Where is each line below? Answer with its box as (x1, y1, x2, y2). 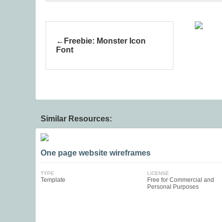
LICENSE (147, 170, 169, 176)
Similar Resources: (41, 114, 112, 123)
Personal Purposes (147, 183, 199, 190)
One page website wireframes (41, 149, 151, 157)
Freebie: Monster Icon (64, 37, 146, 45)
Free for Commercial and (147, 176, 214, 183)
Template (41, 176, 65, 183)
